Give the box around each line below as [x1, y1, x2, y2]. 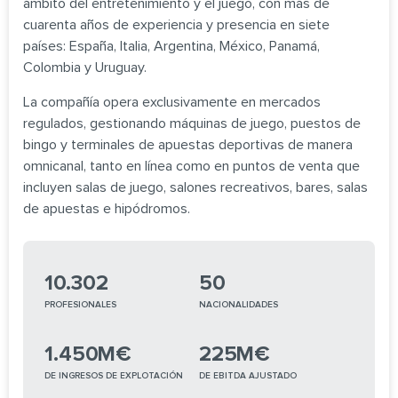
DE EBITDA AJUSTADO [199, 371, 297, 381]
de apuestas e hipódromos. [23, 202, 190, 217]
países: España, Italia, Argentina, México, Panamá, [23, 39, 320, 54]
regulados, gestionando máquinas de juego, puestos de [23, 116, 361, 131]
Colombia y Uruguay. [23, 60, 147, 76]
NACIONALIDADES [199, 300, 278, 310]
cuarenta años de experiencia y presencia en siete [23, 18, 330, 33]
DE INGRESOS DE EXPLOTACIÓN [44, 371, 183, 381]
